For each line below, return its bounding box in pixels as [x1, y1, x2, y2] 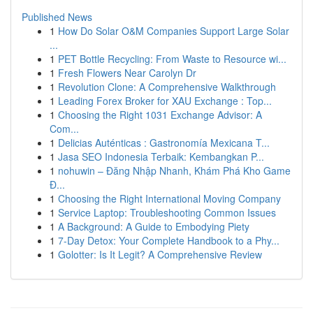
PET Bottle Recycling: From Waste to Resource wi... [58, 52, 286, 66]
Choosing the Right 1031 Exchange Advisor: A [58, 108, 262, 122]
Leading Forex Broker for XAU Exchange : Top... [58, 94, 272, 108]
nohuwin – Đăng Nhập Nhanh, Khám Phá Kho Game [58, 163, 291, 177]
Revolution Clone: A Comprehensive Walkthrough [58, 80, 276, 94]
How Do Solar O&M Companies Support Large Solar [58, 24, 289, 38]
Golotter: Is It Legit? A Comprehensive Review [58, 247, 262, 261]
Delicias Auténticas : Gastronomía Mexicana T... [58, 136, 270, 150]
